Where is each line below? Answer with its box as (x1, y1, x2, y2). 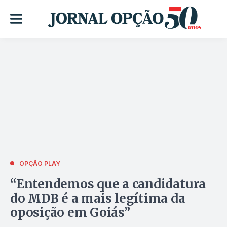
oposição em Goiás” (10, 204, 130, 220)
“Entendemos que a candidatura (10, 176, 206, 192)
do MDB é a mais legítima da (10, 190, 185, 206)
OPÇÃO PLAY (19, 159, 60, 167)
